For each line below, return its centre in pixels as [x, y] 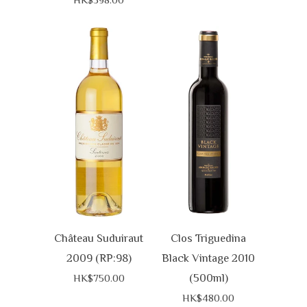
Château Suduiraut [99, 238]
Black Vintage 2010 [208, 258]
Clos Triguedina [208, 238]
